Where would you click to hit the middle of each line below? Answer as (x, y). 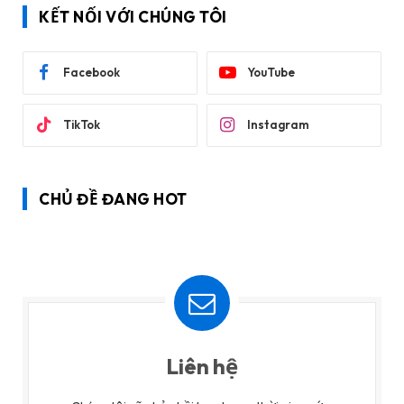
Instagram (278, 125)
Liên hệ (202, 366)
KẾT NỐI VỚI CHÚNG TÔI (133, 16)
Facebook (92, 73)
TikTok (82, 125)
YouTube (271, 73)
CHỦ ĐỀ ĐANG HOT (113, 198)
